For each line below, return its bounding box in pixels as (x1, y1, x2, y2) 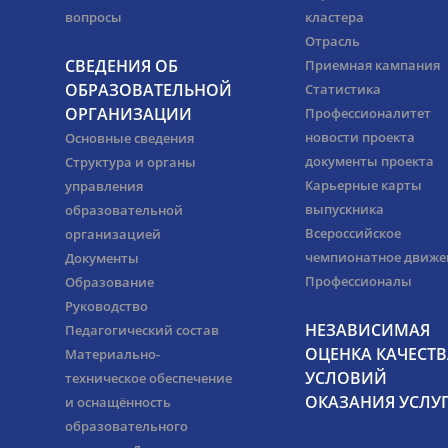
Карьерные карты (305, 176, 422, 195)
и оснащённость (65, 393, 171, 412)
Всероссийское (305, 224, 401, 243)
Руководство (65, 297, 148, 316)
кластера (305, 8, 364, 27)
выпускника (305, 200, 384, 219)
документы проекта (305, 152, 434, 171)
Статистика (305, 80, 381, 99)
